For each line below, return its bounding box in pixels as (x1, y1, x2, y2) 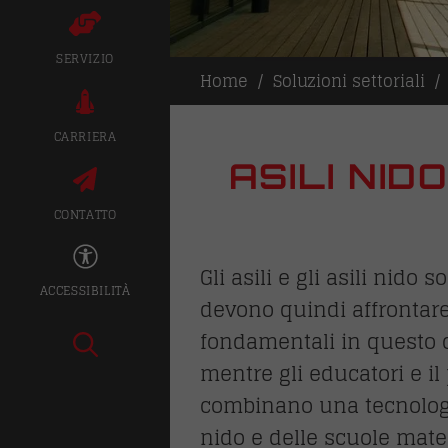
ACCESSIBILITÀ (39, 279, 131, 301)
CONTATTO (53, 204, 117, 226)
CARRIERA (53, 126, 117, 148)
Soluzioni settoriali (273, 67, 425, 95)
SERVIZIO (56, 48, 114, 70)
